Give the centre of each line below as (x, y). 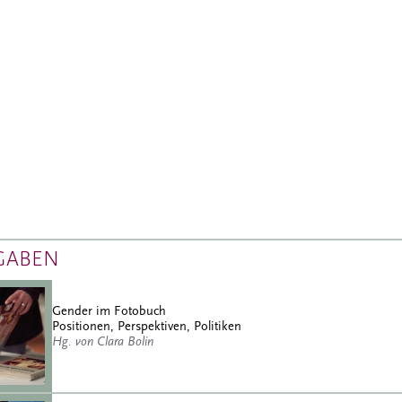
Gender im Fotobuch (109, 311)
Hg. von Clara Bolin (103, 342)
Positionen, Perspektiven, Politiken (147, 327)
